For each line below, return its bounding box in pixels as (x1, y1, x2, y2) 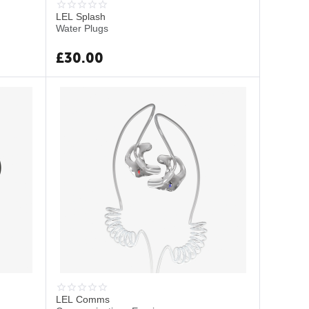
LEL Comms (56, 294, 110, 305)
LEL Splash (56, 11, 106, 22)
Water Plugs (56, 23, 109, 34)
